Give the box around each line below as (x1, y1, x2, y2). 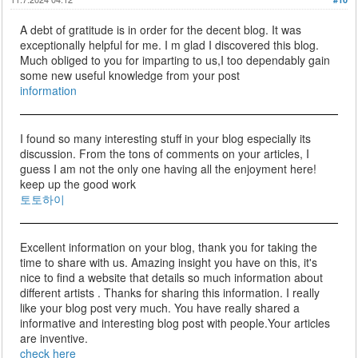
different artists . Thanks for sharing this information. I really (20, 284, 320, 301)
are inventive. (20, 330, 92, 347)
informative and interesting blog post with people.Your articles (20, 315, 331, 332)
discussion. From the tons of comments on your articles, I (20, 145, 310, 162)
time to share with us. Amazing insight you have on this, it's (20, 254, 318, 271)
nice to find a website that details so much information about (20, 269, 324, 286)
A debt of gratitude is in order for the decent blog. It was (20, 22, 302, 38)
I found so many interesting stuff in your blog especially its (20, 130, 312, 147)
